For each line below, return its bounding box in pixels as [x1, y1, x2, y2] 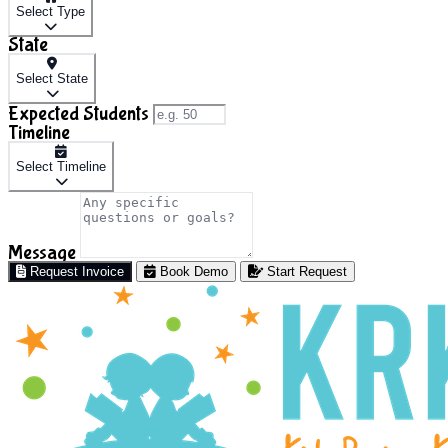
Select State [16, 71, 88, 87]
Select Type [16, 4, 85, 20]
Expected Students [8, 102, 149, 126]
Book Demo [156, 264, 228, 280]
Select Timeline [16, 159, 106, 175]
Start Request [263, 264, 347, 280]
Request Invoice [26, 264, 124, 280]
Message [8, 241, 76, 265]
